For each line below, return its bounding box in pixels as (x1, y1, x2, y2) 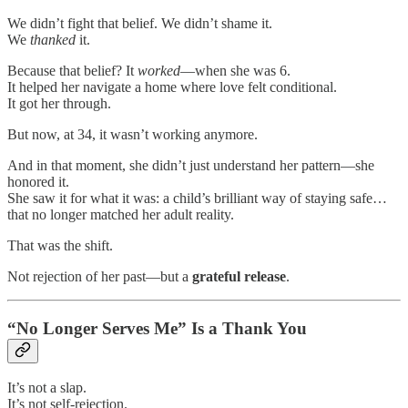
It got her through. (7, 95, 111, 111)
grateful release (192, 268, 286, 284)
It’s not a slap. (7, 380, 87, 396)
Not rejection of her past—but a (7, 268, 192, 284)
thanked (30, 31, 76, 47)
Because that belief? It (7, 62, 138, 78)
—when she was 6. (180, 62, 291, 78)
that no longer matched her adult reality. (7, 206, 234, 222)
